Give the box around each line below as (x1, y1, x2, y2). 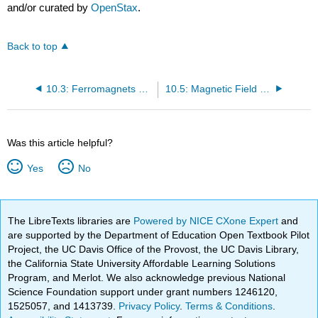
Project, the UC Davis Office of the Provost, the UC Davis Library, (8, 243, 300, 255)
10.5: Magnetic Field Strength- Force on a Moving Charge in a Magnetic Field (259, 83, 270, 94)
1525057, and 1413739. (8, 300, 119, 312)
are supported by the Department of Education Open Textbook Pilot (8, 229, 310, 241)
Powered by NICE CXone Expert (133, 214, 282, 226)
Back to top (7, 40, 58, 52)
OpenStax (91, 1, 138, 14)
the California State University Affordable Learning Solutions (8, 257, 276, 269)
